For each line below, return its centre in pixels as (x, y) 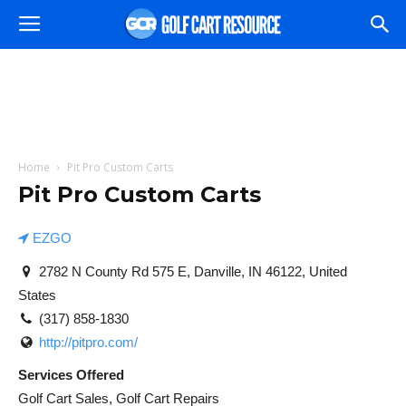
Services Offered (71, 375)
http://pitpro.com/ (88, 342)
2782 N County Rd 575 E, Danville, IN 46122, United (191, 271)
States (37, 295)
